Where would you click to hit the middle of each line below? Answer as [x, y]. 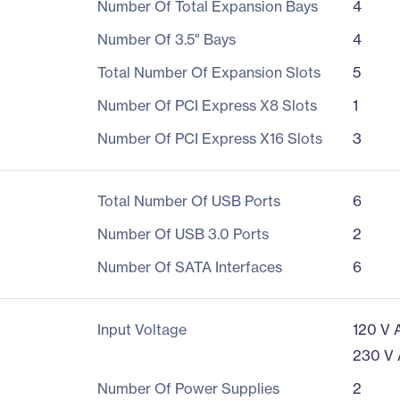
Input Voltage [142, 329]
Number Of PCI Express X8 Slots [207, 105]
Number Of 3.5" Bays [166, 39]
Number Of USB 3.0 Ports [183, 234]
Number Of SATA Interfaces [189, 267]
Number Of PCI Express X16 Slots [209, 138]
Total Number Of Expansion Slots [208, 72]
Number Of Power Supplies [188, 388]
